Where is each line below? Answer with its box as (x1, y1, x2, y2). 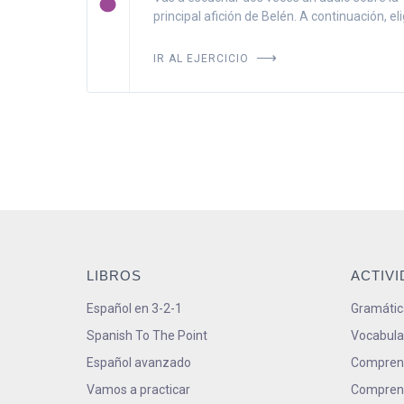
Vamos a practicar (87, 381, 190, 397)
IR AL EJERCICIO (152, 48, 252, 67)
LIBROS (87, 267, 142, 283)
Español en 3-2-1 (87, 300, 182, 316)
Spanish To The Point (87, 327, 207, 343)
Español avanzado (87, 354, 191, 370)
